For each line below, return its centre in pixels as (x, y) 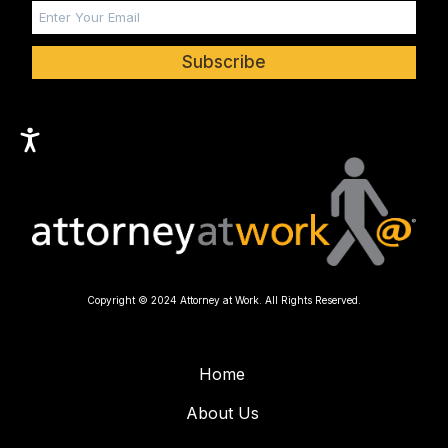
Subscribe (224, 61)
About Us (222, 413)
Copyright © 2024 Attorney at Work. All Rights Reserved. (224, 300)
